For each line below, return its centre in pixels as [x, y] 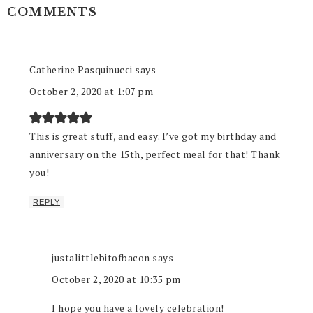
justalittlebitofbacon [101, 258]
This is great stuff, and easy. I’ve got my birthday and [153, 136]
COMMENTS [52, 12]
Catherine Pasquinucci [81, 70]
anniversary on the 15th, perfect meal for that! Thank [155, 154]
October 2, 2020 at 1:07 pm [91, 92]
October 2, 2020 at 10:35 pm [116, 279]
